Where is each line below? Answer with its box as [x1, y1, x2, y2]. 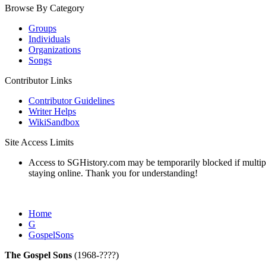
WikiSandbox [28, 117, 80, 127]
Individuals [28, 34, 70, 44]
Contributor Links [5, 75, 72, 85]
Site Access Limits [5, 137, 74, 147]
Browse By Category [5, 3, 84, 13]
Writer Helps [28, 106, 76, 116]
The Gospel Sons [5, 250, 72, 260]
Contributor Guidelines [28, 96, 115, 106]
